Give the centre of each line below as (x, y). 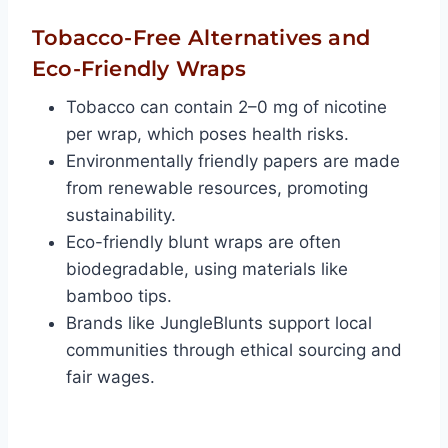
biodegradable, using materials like (207, 269)
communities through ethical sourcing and (234, 350)
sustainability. (121, 215)
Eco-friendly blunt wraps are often (203, 242)
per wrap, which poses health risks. (207, 134)
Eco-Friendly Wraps (139, 68)
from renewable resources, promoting (217, 188)
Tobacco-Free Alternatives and (201, 37)
